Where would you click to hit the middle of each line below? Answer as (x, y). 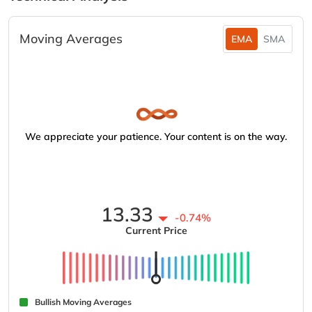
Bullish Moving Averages (83, 302)
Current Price (156, 231)
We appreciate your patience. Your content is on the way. (156, 136)
